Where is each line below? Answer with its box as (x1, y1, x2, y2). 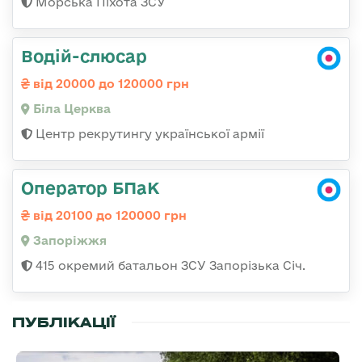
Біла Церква (30, 102, 111, 116)
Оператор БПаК (21, 178, 160, 198)
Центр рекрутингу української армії (32, 127, 264, 141)
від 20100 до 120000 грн (30, 208, 187, 223)
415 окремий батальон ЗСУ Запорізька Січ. (32, 259, 305, 273)
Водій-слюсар (21, 46, 147, 66)
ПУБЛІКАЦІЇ (12, 314, 116, 332)
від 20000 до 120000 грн (30, 77, 189, 91)
